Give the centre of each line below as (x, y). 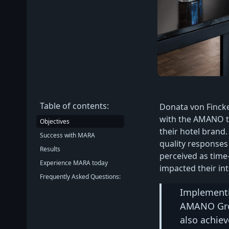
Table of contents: (75, 106)
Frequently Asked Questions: (81, 176)
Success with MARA (68, 135)
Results (50, 149)
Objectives (55, 121)
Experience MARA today (74, 163)
